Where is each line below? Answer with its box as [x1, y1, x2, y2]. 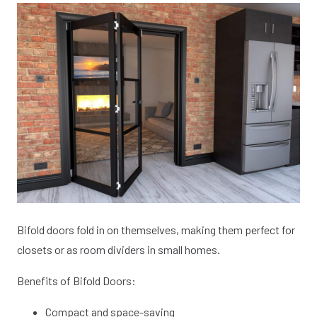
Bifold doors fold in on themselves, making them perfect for [17, 222, 295, 236]
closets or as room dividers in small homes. [17, 242, 220, 256]
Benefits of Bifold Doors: [17, 273, 136, 287]
